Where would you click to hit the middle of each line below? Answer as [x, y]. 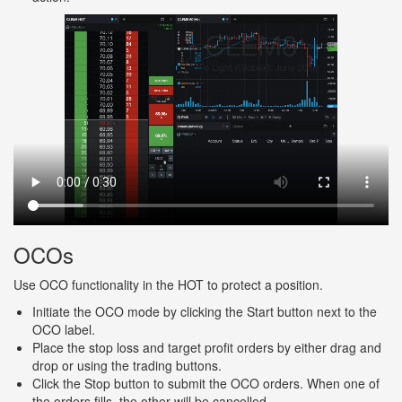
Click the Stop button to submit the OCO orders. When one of [206, 384]
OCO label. [64, 330]
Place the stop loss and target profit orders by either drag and [207, 348]
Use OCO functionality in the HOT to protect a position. [168, 285]
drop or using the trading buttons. [127, 366]
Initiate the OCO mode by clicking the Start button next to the [205, 312]
